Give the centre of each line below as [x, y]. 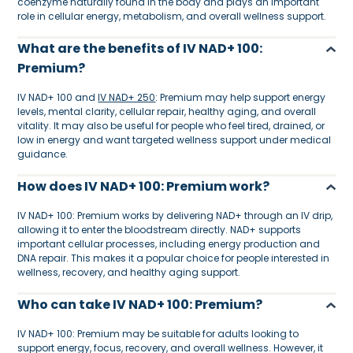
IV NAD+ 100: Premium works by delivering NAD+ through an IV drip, [175, 216]
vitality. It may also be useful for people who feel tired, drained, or [171, 126]
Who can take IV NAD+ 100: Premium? [141, 305]
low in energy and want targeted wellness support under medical [175, 140]
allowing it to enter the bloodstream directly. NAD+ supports [160, 230]
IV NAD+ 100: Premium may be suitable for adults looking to [158, 334]
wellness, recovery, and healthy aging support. [129, 272]
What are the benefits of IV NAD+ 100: [140, 48]
